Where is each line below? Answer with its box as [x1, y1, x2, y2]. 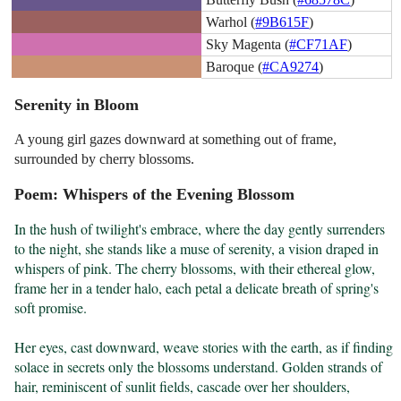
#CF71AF [289, 36, 348, 52]
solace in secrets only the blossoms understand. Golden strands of [14, 357, 383, 377]
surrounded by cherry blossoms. [14, 151, 195, 167]
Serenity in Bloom [14, 96, 140, 115]
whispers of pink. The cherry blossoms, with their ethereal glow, [14, 259, 376, 278]
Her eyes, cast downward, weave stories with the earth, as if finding [14, 337, 394, 357]
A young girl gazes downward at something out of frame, [14, 132, 337, 148]
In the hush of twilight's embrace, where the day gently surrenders [14, 219, 386, 239]
